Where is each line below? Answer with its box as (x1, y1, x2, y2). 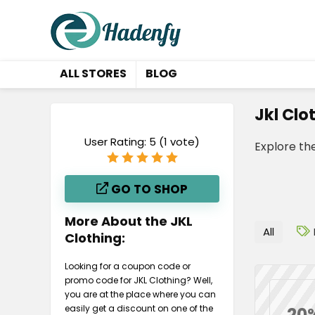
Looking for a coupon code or (65, 260, 191, 272)
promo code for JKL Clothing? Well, (65, 274, 212, 286)
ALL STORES (60, 65, 127, 82)
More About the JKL (65, 212, 193, 230)
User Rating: (84, 134, 149, 149)
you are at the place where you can (65, 288, 216, 300)
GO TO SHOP (108, 181, 188, 198)
